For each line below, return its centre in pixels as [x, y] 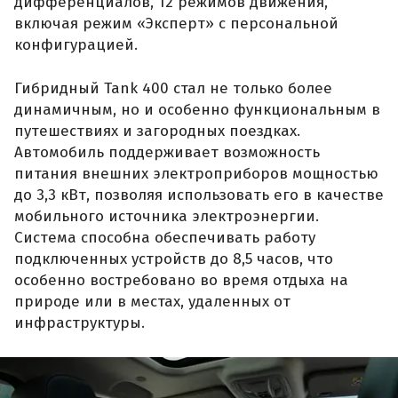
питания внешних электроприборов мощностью [196, 174]
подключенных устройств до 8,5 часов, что [174, 259]
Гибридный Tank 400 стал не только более [173, 89]
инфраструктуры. [80, 323]
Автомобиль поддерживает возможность [167, 153]
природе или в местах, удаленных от [152, 302]
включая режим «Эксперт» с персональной [176, 23]
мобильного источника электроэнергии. [167, 217]
